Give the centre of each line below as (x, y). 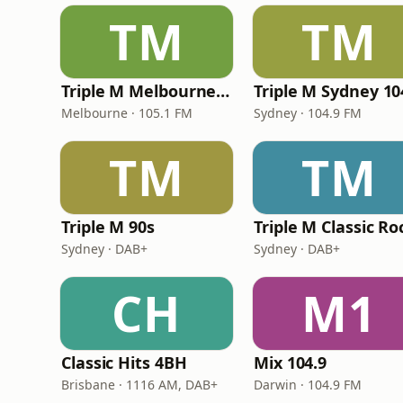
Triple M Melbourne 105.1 (223, 91)
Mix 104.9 (291, 363)
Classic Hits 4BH (124, 363)
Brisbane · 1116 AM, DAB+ (139, 385)
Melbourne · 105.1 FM (127, 113)
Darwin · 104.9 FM (308, 385)
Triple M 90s (108, 227)
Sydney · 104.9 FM (308, 113)
